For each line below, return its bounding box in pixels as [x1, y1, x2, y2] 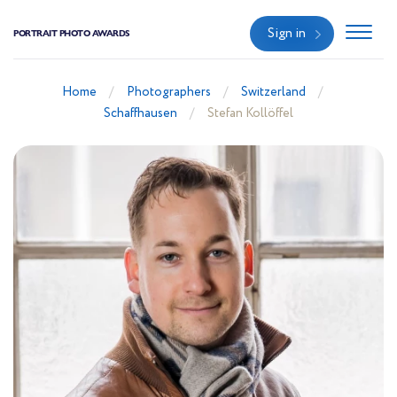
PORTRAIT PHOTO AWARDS [13, 27, 130, 39]
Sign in [268, 24, 306, 43]
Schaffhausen [104, 105, 177, 122]
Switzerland [240, 83, 306, 101]
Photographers [126, 83, 211, 101]
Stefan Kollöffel [207, 105, 293, 122]
